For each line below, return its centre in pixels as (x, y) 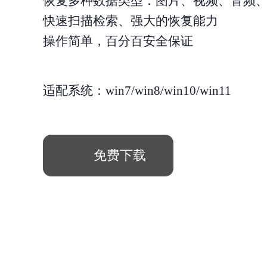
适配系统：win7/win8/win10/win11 (137, 91)
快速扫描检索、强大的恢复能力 (131, 21)
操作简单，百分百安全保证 (118, 41)
